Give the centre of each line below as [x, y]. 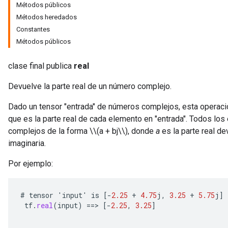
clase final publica [41, 66]
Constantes [33, 29]
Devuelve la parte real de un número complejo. [90, 86]
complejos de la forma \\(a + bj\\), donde [82, 131]
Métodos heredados [47, 17]
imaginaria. [27, 143]
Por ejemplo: [31, 164]
